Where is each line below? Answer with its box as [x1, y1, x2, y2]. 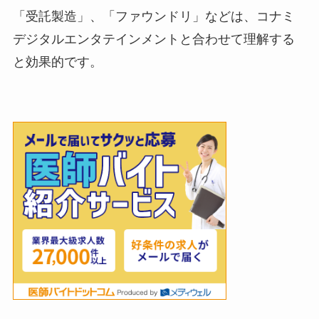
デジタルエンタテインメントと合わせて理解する [12, 31, 295, 46]
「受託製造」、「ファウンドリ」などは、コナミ [12, 9, 295, 23]
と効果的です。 [12, 54, 103, 69]
